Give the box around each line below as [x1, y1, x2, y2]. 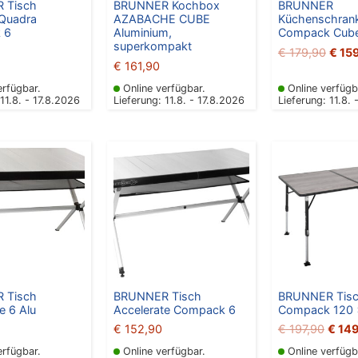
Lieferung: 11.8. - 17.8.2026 [113, 94, 245, 107]
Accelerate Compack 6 [113, 302, 236, 316]
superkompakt [113, 39, 192, 54]
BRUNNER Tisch [113, 288, 201, 303]
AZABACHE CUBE [113, 12, 210, 26]
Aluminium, [113, 26, 172, 40]
